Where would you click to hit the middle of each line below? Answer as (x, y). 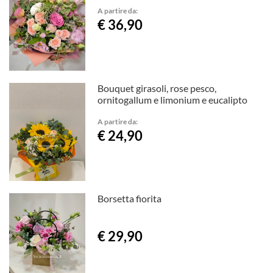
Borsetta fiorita (130, 199)
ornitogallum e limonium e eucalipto (173, 99)
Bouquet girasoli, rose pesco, (157, 88)
